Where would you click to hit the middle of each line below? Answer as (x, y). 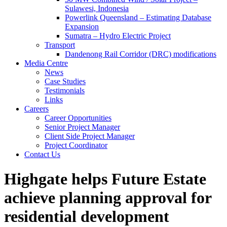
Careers (36, 108)
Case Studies (65, 81)
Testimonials (65, 90)
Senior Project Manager (82, 127)
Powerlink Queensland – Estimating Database (138, 17)
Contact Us (42, 154)
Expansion (82, 26)
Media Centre (46, 63)
